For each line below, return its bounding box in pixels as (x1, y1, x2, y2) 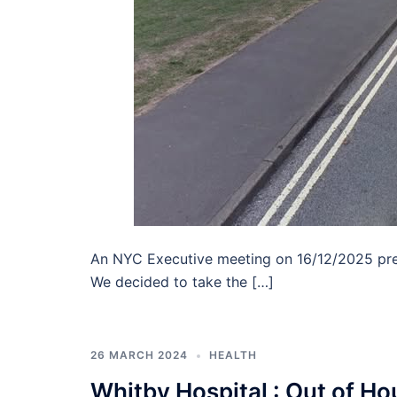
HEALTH (209, 348, 257, 362)
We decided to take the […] (90, 273, 274, 292)
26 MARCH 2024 (90, 348, 188, 362)
